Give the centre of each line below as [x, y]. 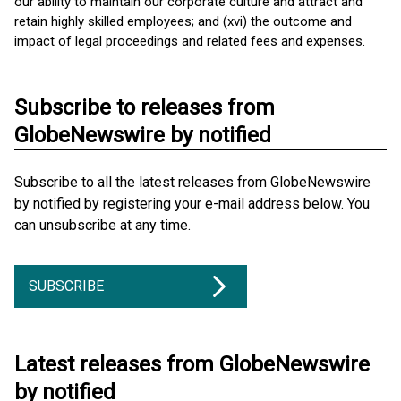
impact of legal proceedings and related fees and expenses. [190, 41]
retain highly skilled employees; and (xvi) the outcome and [183, 21]
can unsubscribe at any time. [102, 225]
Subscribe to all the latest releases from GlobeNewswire [192, 182]
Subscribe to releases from [145, 107]
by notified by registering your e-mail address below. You [192, 204]
